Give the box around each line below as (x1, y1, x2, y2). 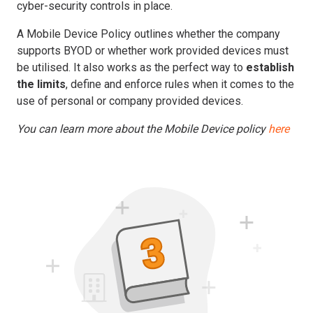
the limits (17, 77, 66, 91)
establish (246, 60, 294, 74)
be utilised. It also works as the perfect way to (17, 60, 246, 74)
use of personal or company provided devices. (17, 94, 243, 108)
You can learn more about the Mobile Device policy (17, 122, 268, 136)
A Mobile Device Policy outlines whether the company (17, 27, 280, 41)
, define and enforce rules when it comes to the (66, 77, 294, 91)
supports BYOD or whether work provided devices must (17, 43, 289, 57)
